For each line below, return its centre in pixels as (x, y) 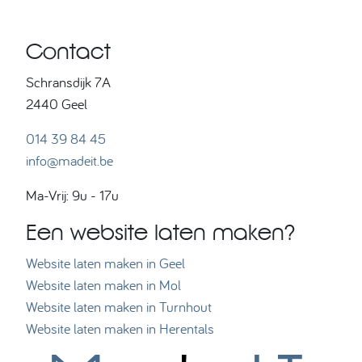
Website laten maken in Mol (103, 284)
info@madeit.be (69, 160)
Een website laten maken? (160, 232)
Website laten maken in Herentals (120, 328)
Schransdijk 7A (68, 82)
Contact (68, 51)
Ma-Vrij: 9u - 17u (72, 195)
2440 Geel (57, 103)
